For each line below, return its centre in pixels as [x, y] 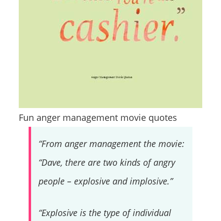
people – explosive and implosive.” [105, 181]
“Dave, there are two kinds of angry [107, 163]
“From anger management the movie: [111, 144]
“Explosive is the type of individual [105, 212]
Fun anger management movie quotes [98, 118]
